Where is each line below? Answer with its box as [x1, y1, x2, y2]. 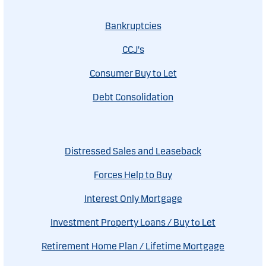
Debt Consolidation [93, 91, 173, 103]
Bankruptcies [104, 20, 161, 32]
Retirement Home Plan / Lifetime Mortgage [42, 240, 224, 252]
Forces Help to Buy [94, 169, 172, 181]
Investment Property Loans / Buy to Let [50, 217, 216, 229]
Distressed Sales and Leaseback [65, 145, 201, 157]
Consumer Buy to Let [89, 68, 177, 80]
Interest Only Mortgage [84, 193, 182, 205]
